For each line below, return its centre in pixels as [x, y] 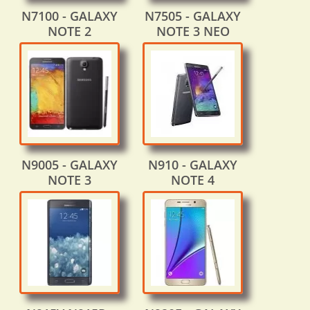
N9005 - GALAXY [70, 165]
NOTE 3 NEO [193, 31]
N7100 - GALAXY [70, 16]
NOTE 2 [70, 31]
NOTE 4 [193, 180]
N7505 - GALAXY [193, 16]
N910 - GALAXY [193, 165]
